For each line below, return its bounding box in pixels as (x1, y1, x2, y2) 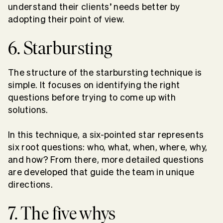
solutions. (8, 105, 50, 114)
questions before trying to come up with (8, 92, 176, 102)
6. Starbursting (8, 37, 112, 59)
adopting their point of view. (8, 14, 125, 24)
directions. (8, 179, 55, 189)
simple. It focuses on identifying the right (8, 80, 180, 90)
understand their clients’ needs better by (8, 1, 180, 11)
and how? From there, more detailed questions (8, 154, 204, 164)
